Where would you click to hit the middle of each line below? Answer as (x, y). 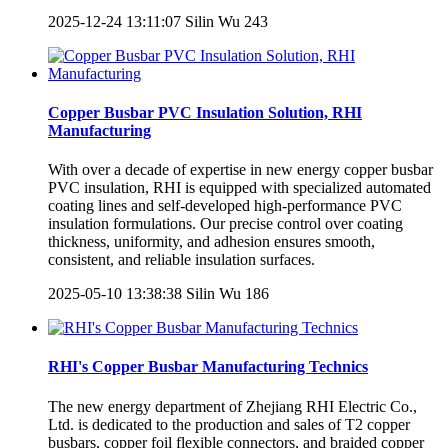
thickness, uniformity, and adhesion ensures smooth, (211, 242)
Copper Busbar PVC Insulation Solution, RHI (205, 112)
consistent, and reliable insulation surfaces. (181, 260)
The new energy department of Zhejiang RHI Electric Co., (232, 406)
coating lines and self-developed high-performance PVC (225, 206)
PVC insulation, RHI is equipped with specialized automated (239, 188)
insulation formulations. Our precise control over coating (225, 224)
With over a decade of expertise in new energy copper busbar (240, 170)
